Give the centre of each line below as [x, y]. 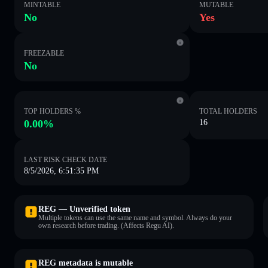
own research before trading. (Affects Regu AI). [106, 225]
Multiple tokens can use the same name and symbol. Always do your [135, 217]
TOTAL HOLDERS [229, 111]
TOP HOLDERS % [52, 111]
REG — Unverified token [84, 209]
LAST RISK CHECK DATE [66, 159]
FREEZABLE [44, 53]
